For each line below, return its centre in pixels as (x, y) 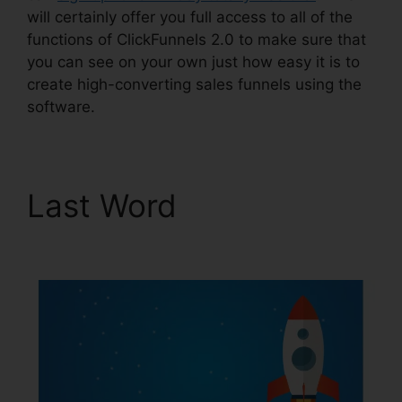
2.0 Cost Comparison (182, 244)
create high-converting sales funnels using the (194, 85)
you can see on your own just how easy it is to (193, 62)
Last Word (106, 206)
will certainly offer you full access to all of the (190, 17)
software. (61, 107)
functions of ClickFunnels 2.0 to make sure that (197, 40)
